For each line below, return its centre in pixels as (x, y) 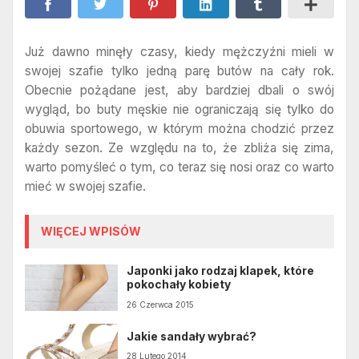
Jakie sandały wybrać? (192, 337)
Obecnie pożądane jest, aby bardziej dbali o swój (179, 90)
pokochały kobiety (179, 285)
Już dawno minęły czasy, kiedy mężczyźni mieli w (179, 51)
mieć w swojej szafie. (85, 186)
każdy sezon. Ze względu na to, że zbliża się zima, (179, 147)
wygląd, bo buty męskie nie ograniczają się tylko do (179, 109)
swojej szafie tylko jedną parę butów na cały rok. (179, 71)
